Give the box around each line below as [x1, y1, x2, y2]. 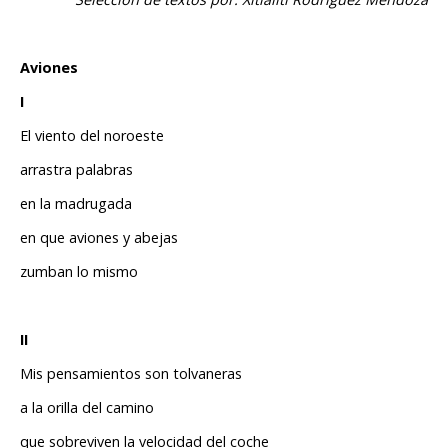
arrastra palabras [20, 160, 133, 180]
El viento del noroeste [20, 126, 168, 146]
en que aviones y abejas [20, 228, 182, 248]
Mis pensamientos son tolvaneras [20, 364, 246, 384]
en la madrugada [20, 194, 136, 214]
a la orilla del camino [20, 398, 158, 418]
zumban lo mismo [20, 262, 138, 282]
